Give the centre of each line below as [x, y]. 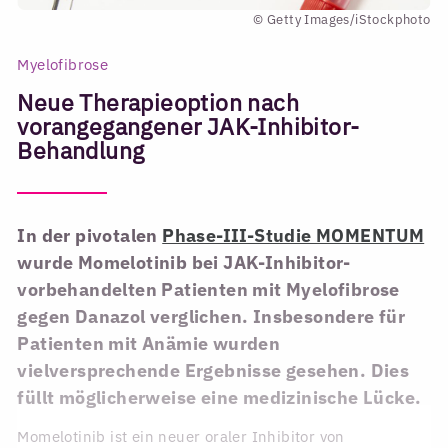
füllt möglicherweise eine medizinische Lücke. [219, 398]
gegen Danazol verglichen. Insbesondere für [211, 317]
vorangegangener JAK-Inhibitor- [188, 127]
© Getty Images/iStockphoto [342, 20]
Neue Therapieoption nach [158, 103]
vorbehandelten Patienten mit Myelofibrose [208, 290]
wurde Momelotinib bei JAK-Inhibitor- [184, 263]
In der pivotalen [90, 236]
